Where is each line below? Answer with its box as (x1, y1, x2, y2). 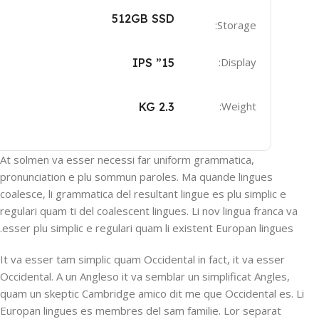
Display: (220, 55, 256, 70)
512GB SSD (111, 11, 174, 26)
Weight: (221, 99, 256, 114)
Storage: (216, 18, 256, 33)
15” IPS (161, 56, 174, 70)
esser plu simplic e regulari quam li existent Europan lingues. (2, 221, 293, 236)
